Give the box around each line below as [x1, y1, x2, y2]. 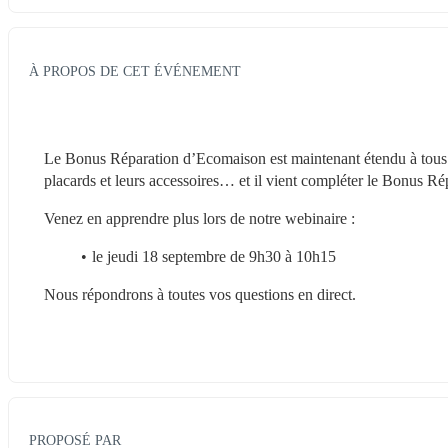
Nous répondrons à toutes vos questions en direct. [44, 285, 356, 303]
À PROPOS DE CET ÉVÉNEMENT [29, 62, 241, 79]
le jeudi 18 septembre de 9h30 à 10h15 [91, 247, 336, 265]
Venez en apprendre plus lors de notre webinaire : [44, 209, 355, 227]
